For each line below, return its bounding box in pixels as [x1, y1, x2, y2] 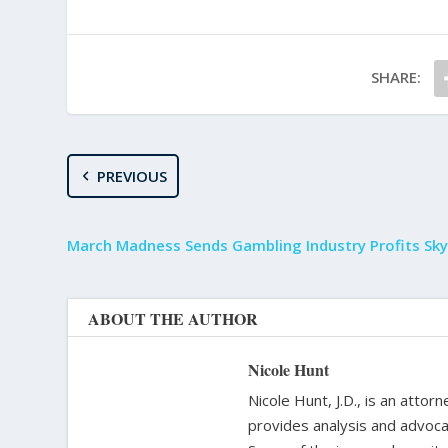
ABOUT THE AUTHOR [88, 307, 259, 331]
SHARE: [371, 67, 422, 88]
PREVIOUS [96, 166, 167, 187]
